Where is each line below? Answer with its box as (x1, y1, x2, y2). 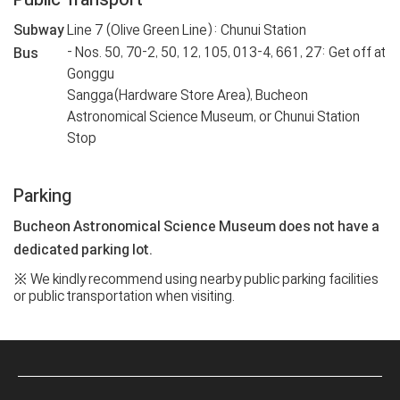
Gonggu (67, 65, 114, 83)
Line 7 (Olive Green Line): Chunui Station (67, 21, 306, 39)
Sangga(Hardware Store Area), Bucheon (67, 87, 308, 104)
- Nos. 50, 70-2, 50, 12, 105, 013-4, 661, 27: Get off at (67, 44, 386, 62)
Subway (13, 21, 64, 39)
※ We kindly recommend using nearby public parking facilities (13, 271, 379, 288)
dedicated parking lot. (13, 241, 153, 259)
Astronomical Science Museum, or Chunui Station (67, 108, 360, 126)
